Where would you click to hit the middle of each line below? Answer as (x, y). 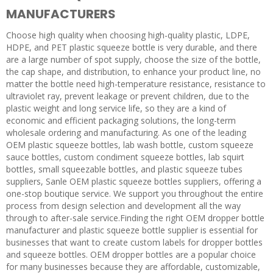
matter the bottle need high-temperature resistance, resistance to (136, 84)
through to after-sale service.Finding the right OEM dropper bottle (135, 218)
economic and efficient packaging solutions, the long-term (121, 121)
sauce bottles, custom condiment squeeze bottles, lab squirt (125, 157)
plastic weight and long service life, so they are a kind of (116, 108)
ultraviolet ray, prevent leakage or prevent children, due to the (128, 96)
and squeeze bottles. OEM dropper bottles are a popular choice (131, 255)
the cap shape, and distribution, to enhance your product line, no (133, 72)
